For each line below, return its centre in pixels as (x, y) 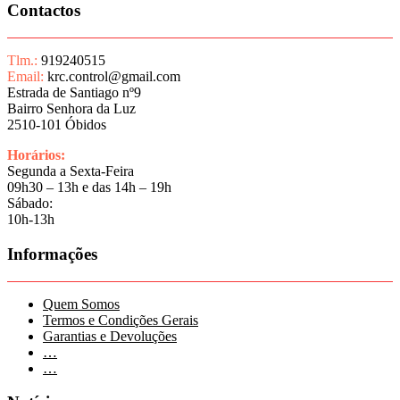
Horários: (36, 155)
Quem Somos (81, 304)
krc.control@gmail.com (112, 77)
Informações (52, 254)
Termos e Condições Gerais (121, 320)
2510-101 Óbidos (57, 125)
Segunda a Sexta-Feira (71, 171)
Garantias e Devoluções (110, 336)
